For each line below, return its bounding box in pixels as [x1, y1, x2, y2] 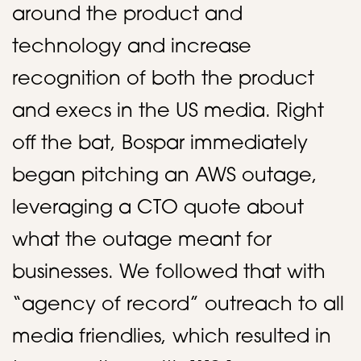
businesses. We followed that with [12, 263, 326, 283]
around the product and [12, 6, 243, 25]
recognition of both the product [12, 70, 314, 89]
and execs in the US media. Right [12, 102, 324, 122]
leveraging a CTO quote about [12, 199, 304, 218]
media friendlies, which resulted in [12, 328, 331, 347]
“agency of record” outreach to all [12, 296, 344, 315]
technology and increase [12, 38, 251, 57]
